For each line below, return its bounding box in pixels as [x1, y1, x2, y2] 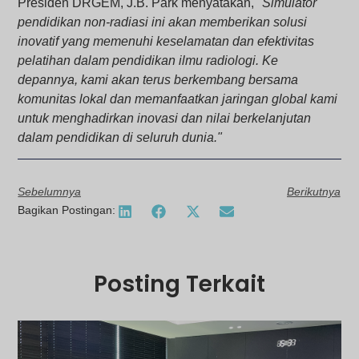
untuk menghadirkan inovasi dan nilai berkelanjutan [18, 111, 312, 126]
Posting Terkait [94, 268, 265, 301]
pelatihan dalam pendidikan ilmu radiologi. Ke [18, 54, 279, 68]
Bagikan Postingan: [18, 204, 116, 217]
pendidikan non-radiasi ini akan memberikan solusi [18, 15, 308, 30]
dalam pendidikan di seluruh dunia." [18, 131, 223, 145]
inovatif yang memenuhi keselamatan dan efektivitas [18, 34, 315, 49]
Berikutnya [286, 185, 341, 199]
